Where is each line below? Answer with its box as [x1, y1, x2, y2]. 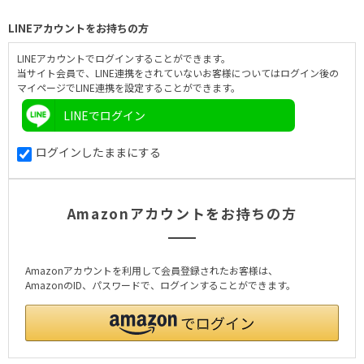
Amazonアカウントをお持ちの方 [67, 202, 297, 223]
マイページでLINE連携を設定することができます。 [17, 80, 240, 95]
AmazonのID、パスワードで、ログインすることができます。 [25, 277, 296, 292]
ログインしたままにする [36, 144, 161, 161]
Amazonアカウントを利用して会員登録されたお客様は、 [25, 262, 278, 277]
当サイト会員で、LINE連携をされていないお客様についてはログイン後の [17, 66, 339, 80]
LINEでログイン [63, 107, 145, 124]
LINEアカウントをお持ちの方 [8, 20, 149, 37]
